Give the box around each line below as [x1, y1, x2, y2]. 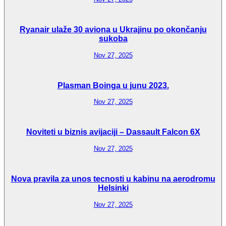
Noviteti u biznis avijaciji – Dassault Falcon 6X [26, 128, 200, 137]
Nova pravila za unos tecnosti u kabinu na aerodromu [11, 174, 215, 183]
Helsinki [97, 183, 129, 192]
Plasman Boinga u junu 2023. [57, 81, 169, 90]
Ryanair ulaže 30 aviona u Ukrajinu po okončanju [19, 25, 207, 34]
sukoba [98, 34, 128, 43]
